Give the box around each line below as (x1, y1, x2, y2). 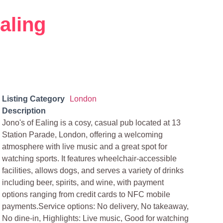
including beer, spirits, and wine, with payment (2, 178, 164, 187)
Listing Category (2, 95, 65, 103)
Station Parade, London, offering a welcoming (2, 130, 163, 139)
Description (2, 107, 46, 115)
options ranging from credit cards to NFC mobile (2, 190, 171, 199)
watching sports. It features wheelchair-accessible (2, 154, 177, 163)
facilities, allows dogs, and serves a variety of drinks (2, 166, 184, 175)
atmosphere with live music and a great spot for (2, 142, 168, 151)
